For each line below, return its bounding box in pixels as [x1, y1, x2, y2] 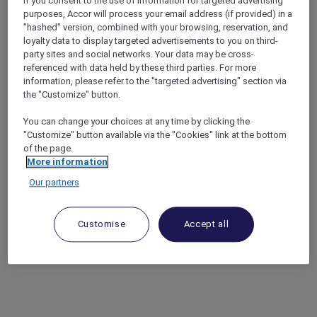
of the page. [23, 143, 74, 154]
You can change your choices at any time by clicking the [23, 116, 250, 127]
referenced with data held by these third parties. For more [23, 62, 257, 74]
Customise [77, 219, 126, 230]
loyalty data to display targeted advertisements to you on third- [23, 35, 279, 47]
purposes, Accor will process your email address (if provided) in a [23, 8, 293, 20]
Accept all [183, 219, 229, 230]
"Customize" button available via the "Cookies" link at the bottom [23, 129, 287, 141]
